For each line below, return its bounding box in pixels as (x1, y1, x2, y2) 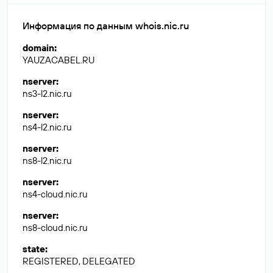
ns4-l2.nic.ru (23, 121, 72, 133)
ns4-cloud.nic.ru (23, 188, 88, 200)
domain (23, 42, 54, 54)
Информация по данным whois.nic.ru (23, 19, 189, 32)
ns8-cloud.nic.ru (23, 222, 88, 233)
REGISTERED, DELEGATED (23, 255, 135, 267)
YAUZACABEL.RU (23, 54, 94, 66)
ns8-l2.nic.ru (23, 155, 72, 166)
